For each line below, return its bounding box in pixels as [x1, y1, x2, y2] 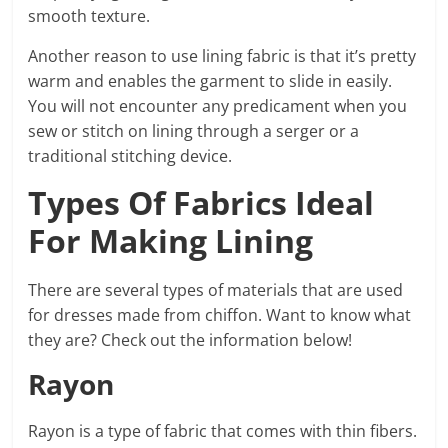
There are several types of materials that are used [28, 278, 404, 301]
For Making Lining [28, 218, 322, 262]
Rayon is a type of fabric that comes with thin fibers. [28, 419, 418, 442]
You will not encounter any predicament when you [28, 94, 408, 117]
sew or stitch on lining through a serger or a [28, 119, 360, 142]
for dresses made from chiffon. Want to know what [28, 303, 412, 326]
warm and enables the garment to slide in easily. [28, 69, 393, 92]
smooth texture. [28, 4, 155, 27]
